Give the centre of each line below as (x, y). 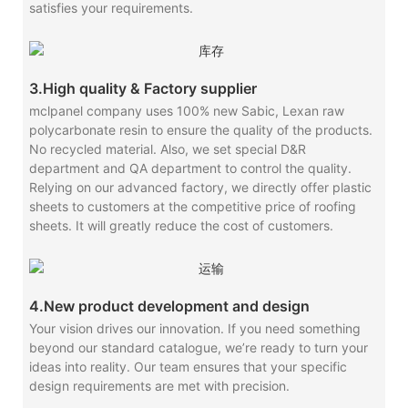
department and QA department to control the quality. (190, 168)
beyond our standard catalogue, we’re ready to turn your (198, 348)
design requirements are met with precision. (159, 386)
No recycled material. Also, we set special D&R (167, 149)
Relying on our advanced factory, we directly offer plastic (200, 188)
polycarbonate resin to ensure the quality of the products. (200, 130)
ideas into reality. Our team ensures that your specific (188, 367)
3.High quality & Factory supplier (143, 89)
